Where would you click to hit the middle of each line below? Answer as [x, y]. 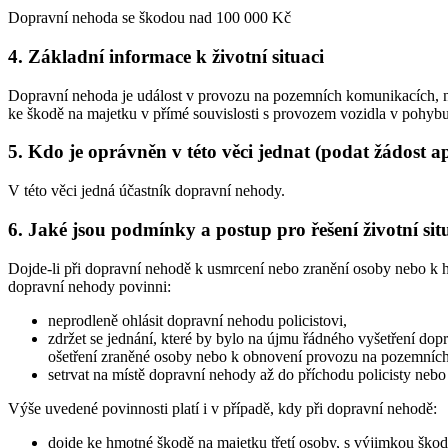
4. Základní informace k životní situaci [166, 56]
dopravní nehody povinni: [89, 286]
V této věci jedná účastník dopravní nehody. [146, 191]
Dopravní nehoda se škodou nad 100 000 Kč [149, 18]
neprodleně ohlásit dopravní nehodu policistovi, [197, 320]
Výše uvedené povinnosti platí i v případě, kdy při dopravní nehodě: [222, 408]
